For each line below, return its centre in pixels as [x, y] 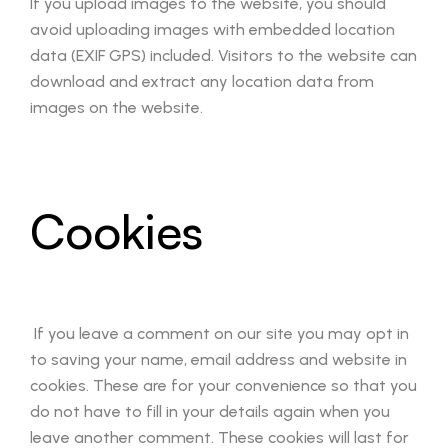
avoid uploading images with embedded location [212, 29]
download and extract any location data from [202, 81]
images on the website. [116, 107]
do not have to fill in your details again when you [210, 411]
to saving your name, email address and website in [218, 359]
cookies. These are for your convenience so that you [223, 385]
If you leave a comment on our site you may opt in [219, 333]
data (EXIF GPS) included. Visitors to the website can [223, 55]
